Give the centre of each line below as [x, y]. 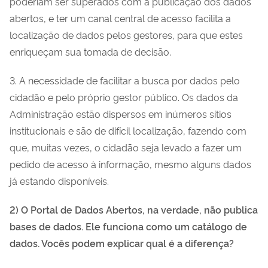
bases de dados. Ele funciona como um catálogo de [128, 226]
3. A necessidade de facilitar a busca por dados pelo [125, 80]
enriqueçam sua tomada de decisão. [90, 51]
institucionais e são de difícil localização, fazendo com [128, 130]
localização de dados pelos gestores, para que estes [126, 34]
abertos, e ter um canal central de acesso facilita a [120, 18]
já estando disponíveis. [59, 180]
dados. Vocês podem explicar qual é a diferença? [122, 243]
